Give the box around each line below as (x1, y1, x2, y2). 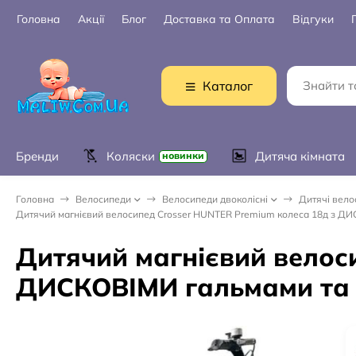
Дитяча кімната (255, 148, 345, 164)
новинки (162, 149, 204, 161)
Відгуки (292, 12, 334, 27)
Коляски (106, 148, 155, 164)
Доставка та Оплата (164, 12, 275, 27)
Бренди (16, 148, 59, 164)
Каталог (203, 78, 253, 94)
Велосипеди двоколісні (162, 192, 268, 205)
